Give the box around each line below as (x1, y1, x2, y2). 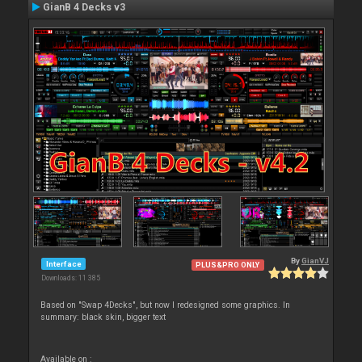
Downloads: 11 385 (41, 274, 100, 283)
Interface (45, 259, 82, 268)
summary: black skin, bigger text (40, 312, 166, 323)
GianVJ (301, 256, 329, 266)
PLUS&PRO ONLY (196, 260, 260, 270)
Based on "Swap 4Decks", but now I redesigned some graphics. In (40, 300, 291, 311)
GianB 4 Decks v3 (43, 2, 125, 13)
